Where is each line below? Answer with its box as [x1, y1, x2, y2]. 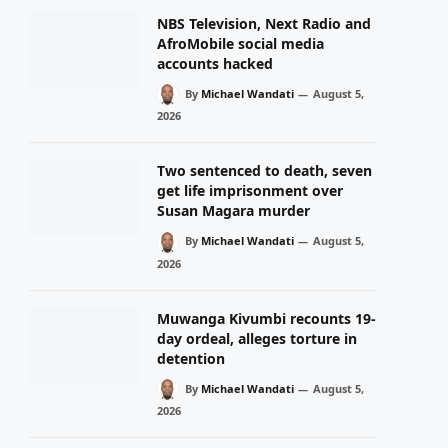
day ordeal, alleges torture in [157, 328, 357, 348]
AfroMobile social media [157, 33, 324, 53]
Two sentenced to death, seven [157, 161, 372, 180]
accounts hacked [157, 53, 273, 73]
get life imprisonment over [157, 181, 343, 200]
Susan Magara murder [157, 201, 310, 220]
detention [157, 348, 225, 368]
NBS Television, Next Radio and [157, 13, 371, 33]
